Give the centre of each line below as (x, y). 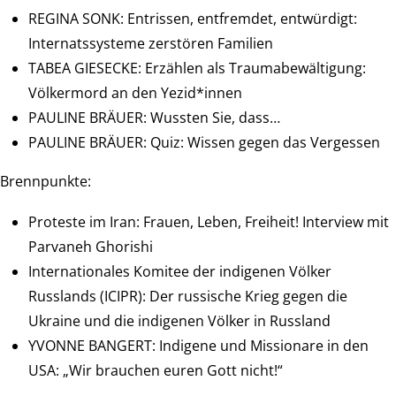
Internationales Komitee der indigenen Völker (180, 272)
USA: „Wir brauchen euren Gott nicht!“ (156, 371)
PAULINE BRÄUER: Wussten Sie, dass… (154, 118)
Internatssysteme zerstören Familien (151, 44)
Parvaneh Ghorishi (94, 247)
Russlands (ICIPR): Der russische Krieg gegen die (188, 297)
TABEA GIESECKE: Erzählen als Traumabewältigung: (197, 69)
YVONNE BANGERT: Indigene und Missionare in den (198, 346)
